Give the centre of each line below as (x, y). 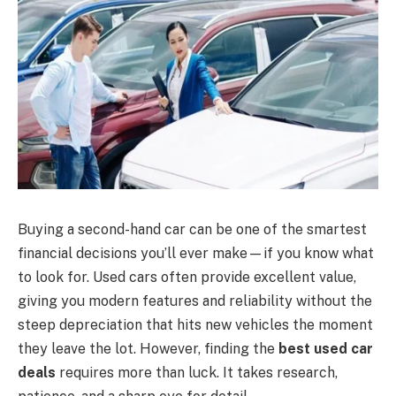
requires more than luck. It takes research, (197, 372)
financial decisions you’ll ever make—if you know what (196, 253)
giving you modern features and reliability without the (195, 301)
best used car (326, 348)
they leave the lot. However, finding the (148, 348)
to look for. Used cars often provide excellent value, (187, 277)
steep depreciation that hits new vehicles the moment (195, 324)
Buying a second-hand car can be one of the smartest (192, 229)
